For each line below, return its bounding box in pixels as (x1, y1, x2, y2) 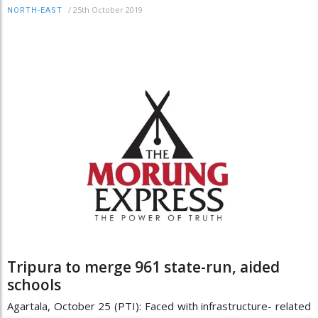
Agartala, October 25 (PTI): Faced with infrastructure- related (7, 299, 311, 314)
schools (7, 275, 61, 295)
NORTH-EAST (7, 5, 62, 15)
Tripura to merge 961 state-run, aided (7, 257, 280, 278)
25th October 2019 (73, 4, 143, 15)
